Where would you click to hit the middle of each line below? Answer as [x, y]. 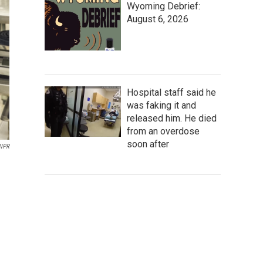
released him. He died [172, 118]
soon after [148, 144]
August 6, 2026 [158, 19]
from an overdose [163, 131]
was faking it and [161, 105]
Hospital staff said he [171, 92]
